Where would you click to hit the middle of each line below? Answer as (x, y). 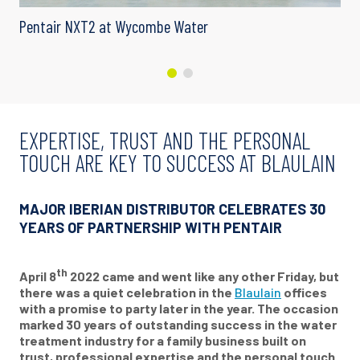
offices (304, 292)
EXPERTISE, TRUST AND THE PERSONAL (165, 140)
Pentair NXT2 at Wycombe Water (114, 26)
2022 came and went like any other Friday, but (203, 276)
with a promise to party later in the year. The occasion (179, 309)
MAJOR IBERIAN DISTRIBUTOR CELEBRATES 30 (172, 209)
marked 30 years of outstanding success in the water (178, 325)
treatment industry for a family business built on (163, 341)
